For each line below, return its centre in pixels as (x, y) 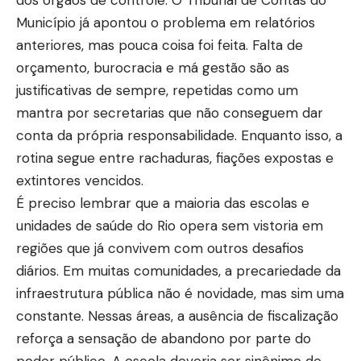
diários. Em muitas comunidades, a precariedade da (178, 270)
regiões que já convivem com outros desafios (160, 248)
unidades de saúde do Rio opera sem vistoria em (170, 225)
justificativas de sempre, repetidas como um (157, 90)
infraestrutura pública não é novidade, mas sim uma (180, 293)
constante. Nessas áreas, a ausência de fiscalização (177, 315)
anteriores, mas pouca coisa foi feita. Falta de (160, 45)
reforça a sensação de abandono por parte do (164, 338)
